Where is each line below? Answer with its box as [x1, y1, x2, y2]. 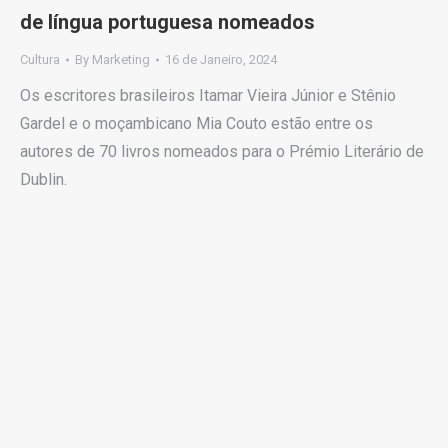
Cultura [20, 52, 60, 68]
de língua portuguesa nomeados [20, 10, 315, 35]
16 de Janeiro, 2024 [165, 52, 277, 68]
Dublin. [20, 170, 67, 190]
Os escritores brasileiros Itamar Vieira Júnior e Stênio [20, 86, 396, 106]
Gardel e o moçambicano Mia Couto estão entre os [20, 114, 373, 134]
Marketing [92, 52, 150, 68]
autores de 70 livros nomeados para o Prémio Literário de [20, 142, 424, 162]
